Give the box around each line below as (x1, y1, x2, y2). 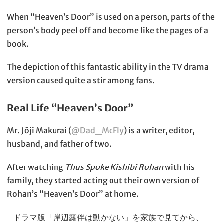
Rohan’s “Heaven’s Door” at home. (7, 189, 139, 199)
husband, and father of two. (7, 139, 111, 149)
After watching (7, 162, 65, 172)
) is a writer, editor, (124, 125, 195, 136)
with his (163, 162, 195, 172)
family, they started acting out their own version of (7, 175, 199, 186)
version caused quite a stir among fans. (7, 75, 155, 86)
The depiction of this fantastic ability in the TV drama (7, 62, 209, 72)
